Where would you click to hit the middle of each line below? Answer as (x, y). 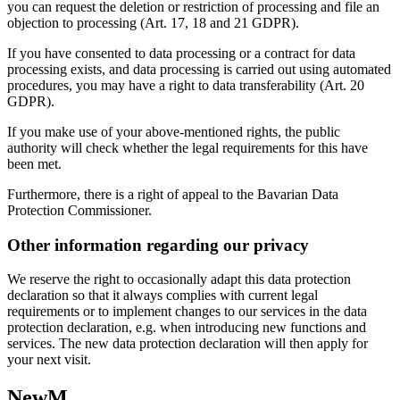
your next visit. (49, 360)
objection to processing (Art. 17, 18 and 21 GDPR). (155, 22)
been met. (36, 163)
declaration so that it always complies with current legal (162, 296)
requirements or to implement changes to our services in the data (187, 312)
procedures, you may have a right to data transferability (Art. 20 (186, 85)
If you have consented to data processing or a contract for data (181, 53)
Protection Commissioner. (79, 210)
